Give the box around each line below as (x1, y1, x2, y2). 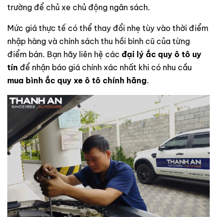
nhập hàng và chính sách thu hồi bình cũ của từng (7, 36, 190, 46)
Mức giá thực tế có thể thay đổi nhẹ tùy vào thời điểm (7, 23, 208, 33)
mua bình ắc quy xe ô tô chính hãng (7, 76, 147, 86)
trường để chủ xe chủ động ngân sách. (7, 2, 150, 13)
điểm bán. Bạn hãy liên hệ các (7, 49, 122, 60)
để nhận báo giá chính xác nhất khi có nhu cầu (18, 62, 192, 73)
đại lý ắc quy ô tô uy (122, 49, 201, 60)
